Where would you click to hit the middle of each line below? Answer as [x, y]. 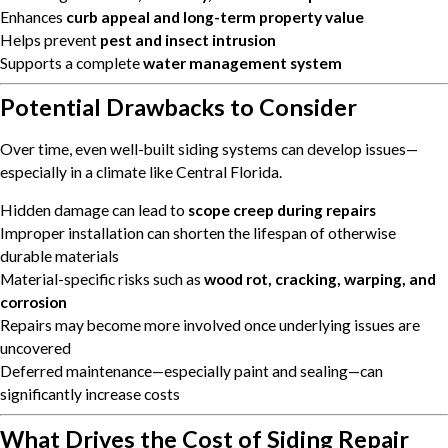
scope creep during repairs [282, 210]
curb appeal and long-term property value [215, 16]
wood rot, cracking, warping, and [320, 279]
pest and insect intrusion [188, 39]
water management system [242, 62]
